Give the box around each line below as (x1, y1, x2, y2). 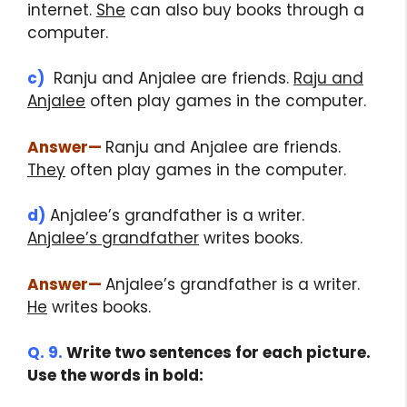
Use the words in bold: (27, 364, 207, 387)
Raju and (293, 67, 363, 90)
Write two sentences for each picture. (63, 342, 371, 364)
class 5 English (207, 364, 325, 387)
